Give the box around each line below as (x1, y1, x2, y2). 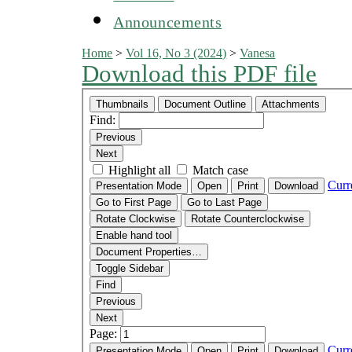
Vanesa (240, 46, 276, 60)
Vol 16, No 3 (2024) (126, 46, 227, 60)
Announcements (113, 13, 222, 31)
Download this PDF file (82, 60, 317, 87)
